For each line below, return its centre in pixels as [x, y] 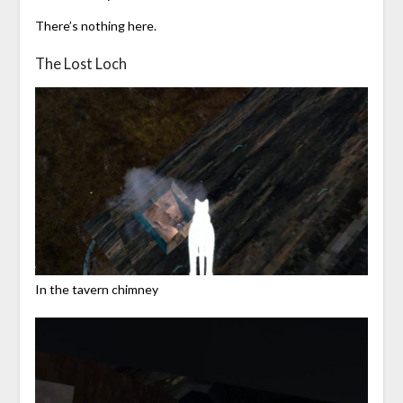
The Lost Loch [81, 64]
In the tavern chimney [96, 289]
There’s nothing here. [95, 26]
